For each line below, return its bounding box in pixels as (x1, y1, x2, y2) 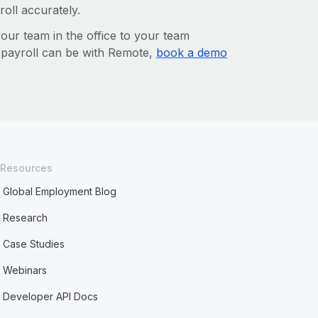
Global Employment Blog (3, 185, 117, 197)
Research (3, 212, 48, 224)
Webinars (3, 264, 48, 276)
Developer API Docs (3, 290, 99, 302)
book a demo (155, 45, 227, 60)
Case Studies (3, 238, 65, 250)
